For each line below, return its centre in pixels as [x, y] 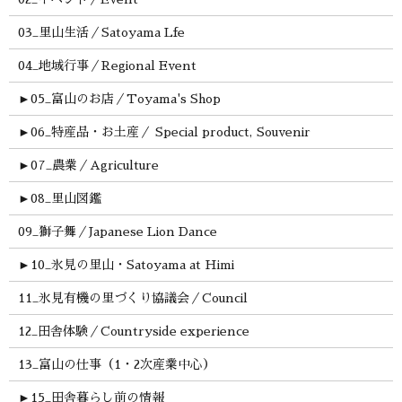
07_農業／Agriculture [94, 166]
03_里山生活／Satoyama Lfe [101, 33]
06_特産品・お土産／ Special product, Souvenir [170, 132]
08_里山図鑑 [66, 199]
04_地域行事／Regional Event [107, 66]
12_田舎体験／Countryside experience [133, 332]
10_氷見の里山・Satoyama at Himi [132, 265]
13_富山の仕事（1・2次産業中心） [116, 365]
